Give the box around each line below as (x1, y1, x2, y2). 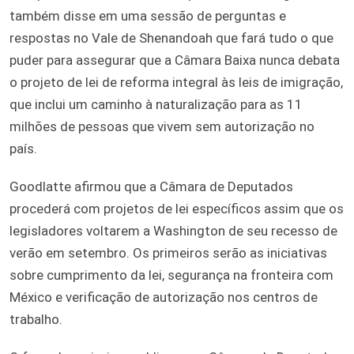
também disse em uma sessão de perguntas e (9, 7, 286, 24)
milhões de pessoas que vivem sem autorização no (9, 118, 314, 134)
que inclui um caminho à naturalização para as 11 (9, 96, 303, 112)
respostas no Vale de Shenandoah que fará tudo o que (9, 29, 333, 46)
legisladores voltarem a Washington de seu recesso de (9, 222, 337, 239)
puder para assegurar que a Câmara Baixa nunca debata (9, 51, 340, 68)
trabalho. (9, 311, 62, 327)
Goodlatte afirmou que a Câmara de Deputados (9, 178, 293, 194)
